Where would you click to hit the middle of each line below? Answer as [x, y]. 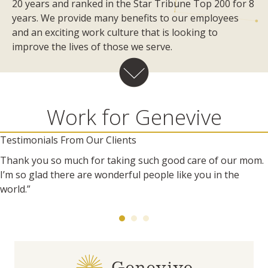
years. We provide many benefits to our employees [125, 18]
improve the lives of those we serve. [92, 46]
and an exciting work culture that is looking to [115, 32]
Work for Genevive [134, 117]
